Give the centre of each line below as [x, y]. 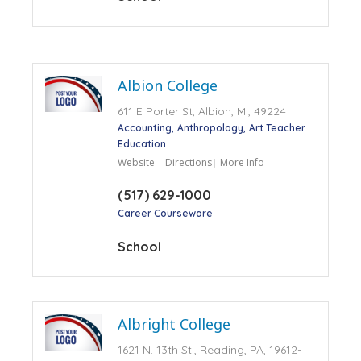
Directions [188, 162]
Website [136, 162]
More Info [242, 162]
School [139, 246]
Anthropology [210, 127]
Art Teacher [277, 127]
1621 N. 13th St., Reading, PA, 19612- [209, 349]
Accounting [144, 127]
